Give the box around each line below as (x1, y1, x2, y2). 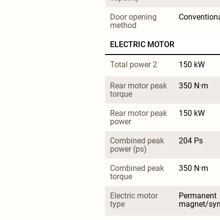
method (110, 20, 137, 30)
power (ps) (110, 144, 147, 154)
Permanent (179, 191, 219, 200)
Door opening (110, 12, 159, 22)
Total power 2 (110, 59, 157, 69)
